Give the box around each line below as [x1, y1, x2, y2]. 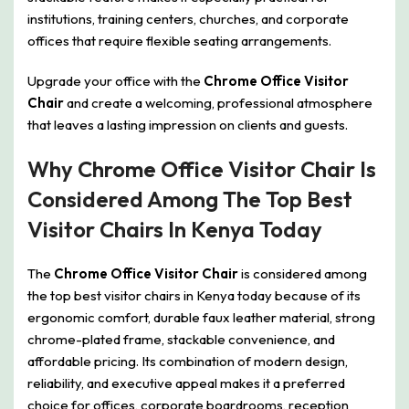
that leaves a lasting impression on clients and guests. [27, 116, 348, 134]
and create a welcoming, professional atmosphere [64, 94, 372, 112]
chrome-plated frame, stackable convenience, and [27, 330, 335, 349]
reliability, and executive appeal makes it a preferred [27, 374, 345, 393]
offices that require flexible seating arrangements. [27, 32, 331, 50]
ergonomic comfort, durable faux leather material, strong [27, 309, 375, 327]
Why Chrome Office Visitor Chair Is [27, 155, 376, 184]
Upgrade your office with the [27, 72, 204, 90]
